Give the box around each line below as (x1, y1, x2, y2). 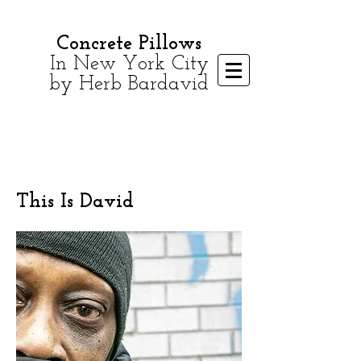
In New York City (49, 54, 209, 74)
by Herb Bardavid (49, 74, 209, 94)
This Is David (16, 192, 134, 212)
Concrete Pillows (56, 34, 201, 54)
